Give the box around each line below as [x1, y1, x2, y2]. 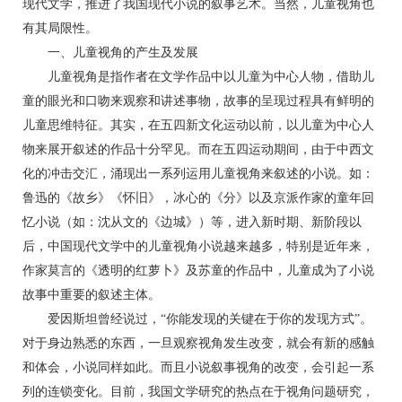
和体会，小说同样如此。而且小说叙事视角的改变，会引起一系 [22, 361, 374, 374]
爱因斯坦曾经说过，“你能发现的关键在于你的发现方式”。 [22, 312, 372, 326]
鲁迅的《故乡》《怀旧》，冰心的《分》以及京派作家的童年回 [22, 191, 374, 205]
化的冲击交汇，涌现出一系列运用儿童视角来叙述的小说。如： [22, 167, 374, 180]
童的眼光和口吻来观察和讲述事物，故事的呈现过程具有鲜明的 [22, 94, 374, 108]
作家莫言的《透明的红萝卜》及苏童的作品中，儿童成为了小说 [22, 264, 374, 277]
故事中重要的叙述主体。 [22, 288, 161, 301]
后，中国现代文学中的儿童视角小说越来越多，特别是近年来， [22, 240, 374, 253]
